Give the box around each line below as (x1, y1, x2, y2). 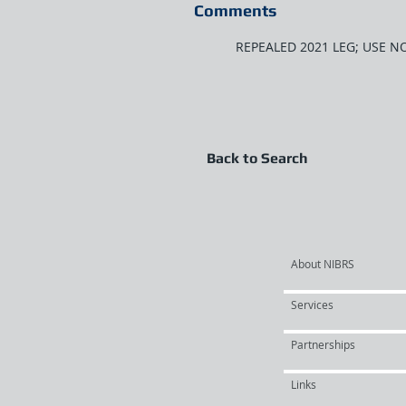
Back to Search (207, 150, 308, 167)
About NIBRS (291, 256, 354, 271)
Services (291, 297, 333, 312)
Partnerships (291, 337, 355, 352)
